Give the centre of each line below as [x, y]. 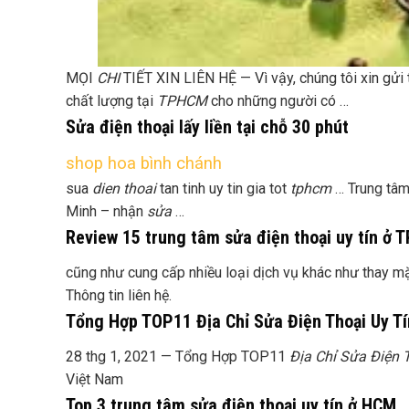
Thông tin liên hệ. [119, 295]
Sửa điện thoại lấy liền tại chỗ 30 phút [207, 127]
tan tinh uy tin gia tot [223, 189]
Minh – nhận [106, 211]
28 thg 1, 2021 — [121, 357]
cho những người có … [278, 101]
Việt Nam [94, 379]
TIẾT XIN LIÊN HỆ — [187, 78]
